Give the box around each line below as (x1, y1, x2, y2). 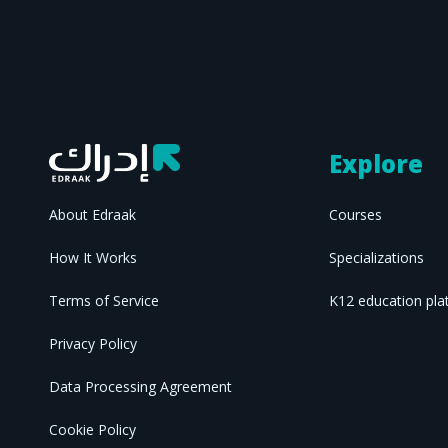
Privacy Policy (49, 334, 138, 353)
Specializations (328, 248, 424, 267)
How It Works (49, 248, 138, 267)
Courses (328, 205, 382, 224)
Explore (328, 146, 423, 180)
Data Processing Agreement (49, 377, 233, 396)
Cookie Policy (49, 420, 137, 439)
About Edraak (49, 205, 137, 224)
